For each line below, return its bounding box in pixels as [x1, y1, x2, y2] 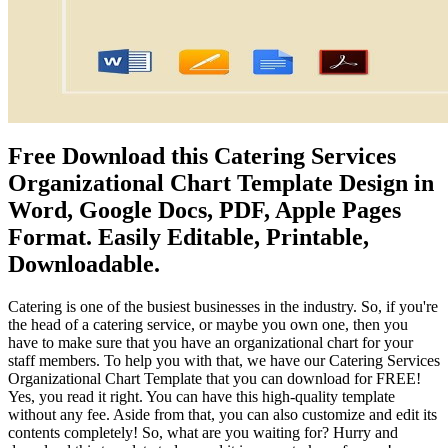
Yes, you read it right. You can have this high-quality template [8, 387, 395, 405]
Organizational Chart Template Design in [8, 169, 434, 196]
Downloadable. [8, 250, 160, 277]
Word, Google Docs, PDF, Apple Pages [8, 196, 401, 223]
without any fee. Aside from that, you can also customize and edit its [8, 405, 437, 423]
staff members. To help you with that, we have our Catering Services [8, 351, 440, 369]
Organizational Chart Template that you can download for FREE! [8, 369, 421, 387]
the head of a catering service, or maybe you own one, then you [8, 315, 408, 333]
